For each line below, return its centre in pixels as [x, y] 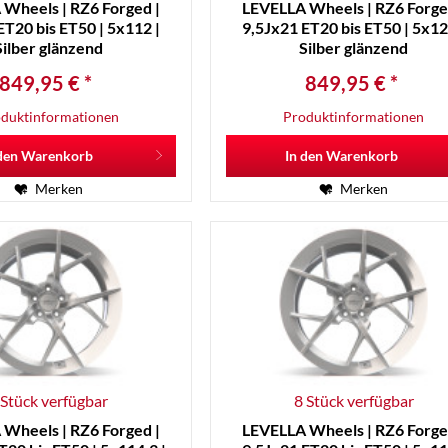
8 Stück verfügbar [353, 400]
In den [304, 156]
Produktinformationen [354, 117]
